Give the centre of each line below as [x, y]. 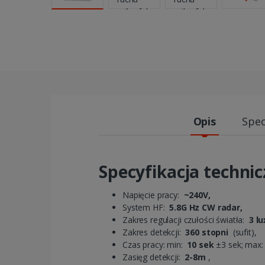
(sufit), [243, 232]
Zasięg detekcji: [154, 257]
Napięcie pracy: [152, 195]
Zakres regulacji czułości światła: [186, 219]
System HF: [146, 207]
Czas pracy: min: [155, 244]
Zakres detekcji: [154, 232]
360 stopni [208, 232]
